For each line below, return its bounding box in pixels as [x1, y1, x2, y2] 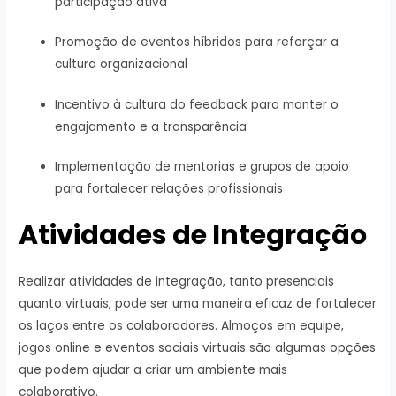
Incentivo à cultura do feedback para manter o [55, 95, 339, 113]
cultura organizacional [55, 56, 188, 73]
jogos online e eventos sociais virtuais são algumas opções [19, 339, 377, 356]
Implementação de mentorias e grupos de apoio [55, 158, 350, 176]
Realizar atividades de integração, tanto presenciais [19, 272, 335, 290]
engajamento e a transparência [55, 118, 247, 135]
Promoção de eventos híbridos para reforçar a [55, 34, 339, 51]
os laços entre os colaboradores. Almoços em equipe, [19, 316, 345, 334]
